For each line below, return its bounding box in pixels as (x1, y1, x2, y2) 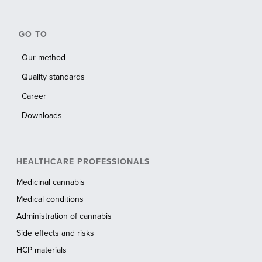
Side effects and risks (16, 228, 95, 239)
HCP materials (16, 245, 67, 256)
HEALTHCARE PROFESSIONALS (16, 157, 150, 167)
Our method (22, 53, 66, 63)
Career (22, 91, 47, 102)
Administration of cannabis (16, 211, 112, 222)
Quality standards (22, 72, 85, 82)
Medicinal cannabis (16, 177, 85, 188)
